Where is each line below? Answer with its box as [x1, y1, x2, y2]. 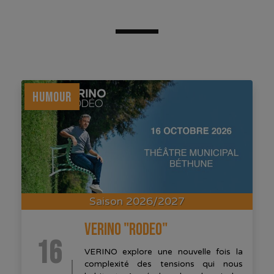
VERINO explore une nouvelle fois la [84, 247, 243, 257]
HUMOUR [32, 88, 72, 106]
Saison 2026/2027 [89, 194, 185, 209]
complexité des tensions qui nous [84, 259, 243, 270]
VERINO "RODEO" [84, 220, 168, 240]
